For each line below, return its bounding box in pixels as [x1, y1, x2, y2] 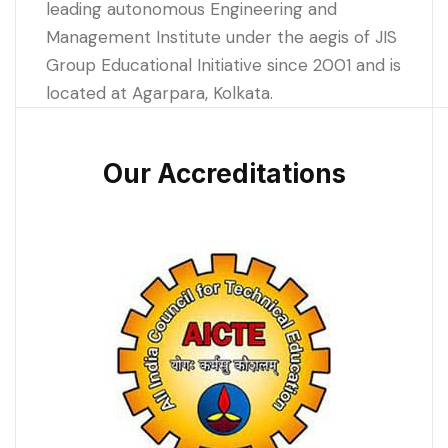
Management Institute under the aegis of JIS [46, 26, 397, 48]
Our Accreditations [102, 158, 346, 189]
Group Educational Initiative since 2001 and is [46, 54, 401, 76]
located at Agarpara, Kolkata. [46, 82, 273, 104]
